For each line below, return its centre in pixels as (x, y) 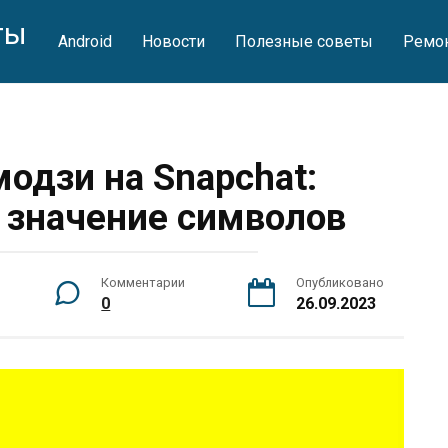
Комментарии (143, 282)
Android (84, 41)
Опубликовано (339, 282)
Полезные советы (303, 41)
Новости (173, 41)
